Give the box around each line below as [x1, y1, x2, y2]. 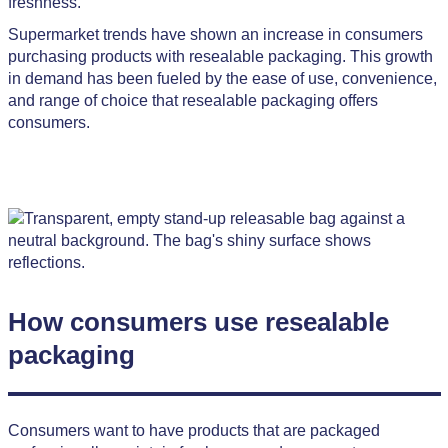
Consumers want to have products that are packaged [7, 422, 380, 439]
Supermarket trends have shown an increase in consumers [7, 26, 423, 43]
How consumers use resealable [7, 307, 389, 337]
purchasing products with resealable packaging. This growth [7, 48, 433, 65]
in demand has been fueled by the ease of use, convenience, [7, 70, 437, 87]
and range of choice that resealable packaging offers [7, 92, 378, 109]
